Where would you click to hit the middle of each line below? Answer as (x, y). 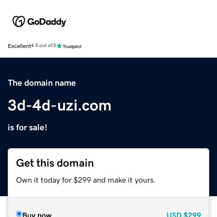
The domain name (42, 83)
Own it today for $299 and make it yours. (86, 179)
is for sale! (28, 127)
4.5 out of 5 (44, 46)
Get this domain (55, 163)
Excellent (19, 46)
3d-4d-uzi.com (60, 105)
